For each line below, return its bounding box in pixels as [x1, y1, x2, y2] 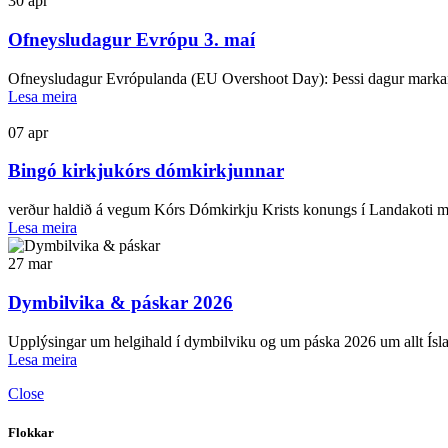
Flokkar [8, 424, 54, 440]
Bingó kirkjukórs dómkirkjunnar [8, 160, 284, 182]
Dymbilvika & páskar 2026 [8, 291, 233, 313]
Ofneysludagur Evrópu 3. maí [8, 29, 255, 50]
